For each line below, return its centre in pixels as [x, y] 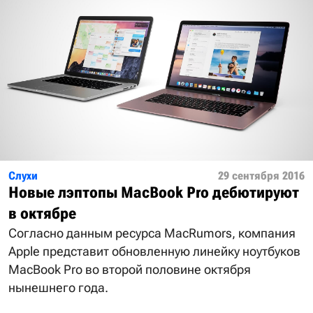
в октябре [42, 214]
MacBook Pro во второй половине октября [130, 270]
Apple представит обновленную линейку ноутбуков [154, 252]
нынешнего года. [58, 288]
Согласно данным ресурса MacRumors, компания [152, 233]
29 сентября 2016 [261, 176]
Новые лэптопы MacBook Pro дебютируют [154, 193]
